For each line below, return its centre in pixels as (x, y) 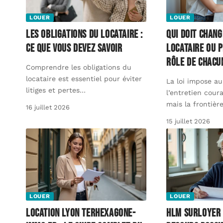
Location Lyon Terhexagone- (81, 214)
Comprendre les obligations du (79, 67)
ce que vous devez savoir (74, 48)
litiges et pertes (53, 90)
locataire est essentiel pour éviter (84, 78)
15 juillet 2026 (188, 121)
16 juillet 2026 (48, 107)
